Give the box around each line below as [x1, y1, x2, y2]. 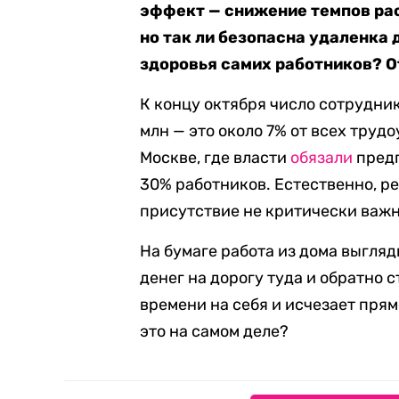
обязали [290, 148, 354, 167]
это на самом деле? [140, 322, 289, 341]
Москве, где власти [140, 148, 291, 167]
